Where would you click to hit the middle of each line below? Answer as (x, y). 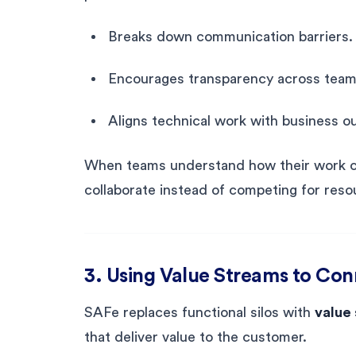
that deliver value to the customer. (195, 337)
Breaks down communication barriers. (230, 36)
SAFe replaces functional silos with (199, 312)
